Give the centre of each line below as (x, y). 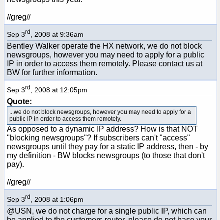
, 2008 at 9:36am (57, 34)
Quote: (19, 101)
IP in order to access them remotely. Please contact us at (105, 63)
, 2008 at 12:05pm (59, 90)
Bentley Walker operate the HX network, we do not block (104, 46)
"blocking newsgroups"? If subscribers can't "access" (98, 137)
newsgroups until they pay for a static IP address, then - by (108, 146)
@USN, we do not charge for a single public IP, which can (107, 211)
